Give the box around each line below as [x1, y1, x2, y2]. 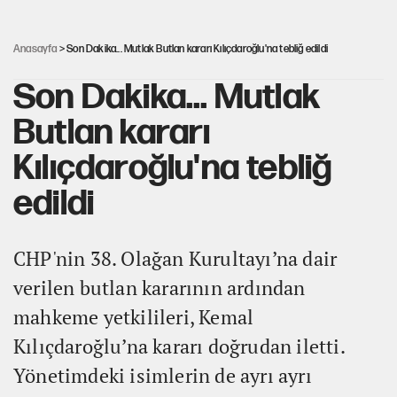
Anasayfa [13, 42, 58, 56]
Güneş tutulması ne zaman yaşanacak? [111, 12, 324, 28]
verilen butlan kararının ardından [13, 274, 306, 300]
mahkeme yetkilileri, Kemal [13, 303, 254, 330]
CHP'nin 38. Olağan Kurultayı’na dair [13, 245, 338, 271]
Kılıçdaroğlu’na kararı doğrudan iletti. [13, 332, 345, 359]
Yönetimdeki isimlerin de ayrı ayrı [13, 362, 312, 388]
